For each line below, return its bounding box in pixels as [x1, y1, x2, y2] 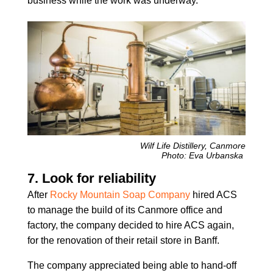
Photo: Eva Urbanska [161, 151, 246, 161]
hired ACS [190, 190, 237, 200]
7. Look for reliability [27, 171, 156, 186]
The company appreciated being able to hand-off [27, 260, 236, 271]
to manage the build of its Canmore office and [27, 205, 222, 216]
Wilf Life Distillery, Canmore [140, 141, 246, 151]
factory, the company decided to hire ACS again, [27, 220, 234, 231]
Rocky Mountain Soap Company [49, 190, 190, 200]
